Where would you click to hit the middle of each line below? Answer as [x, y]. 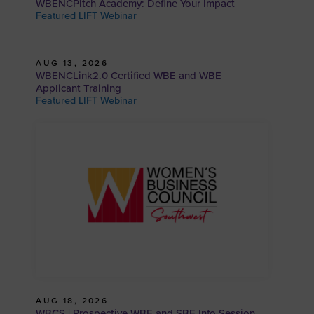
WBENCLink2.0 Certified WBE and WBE [129, 76]
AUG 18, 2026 [72, 301]
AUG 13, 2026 [72, 63]
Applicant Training [79, 89]
